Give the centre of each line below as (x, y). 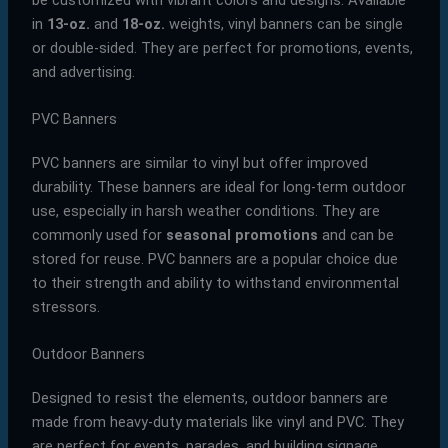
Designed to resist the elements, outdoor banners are (209, 398)
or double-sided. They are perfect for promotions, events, (222, 47)
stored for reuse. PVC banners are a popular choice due (214, 259)
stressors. (65, 307)
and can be (355, 235)
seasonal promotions (241, 235)
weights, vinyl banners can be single (283, 23)
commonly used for (98, 235)
